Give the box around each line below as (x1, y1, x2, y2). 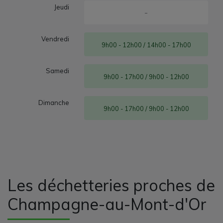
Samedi (46, 66, 70, 75)
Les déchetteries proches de (7, 175, 215, 195)
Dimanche (38, 98, 70, 107)
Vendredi (41, 34, 70, 43)
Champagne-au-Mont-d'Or (7, 194, 207, 214)
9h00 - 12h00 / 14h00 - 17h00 (101, 40, 191, 49)
